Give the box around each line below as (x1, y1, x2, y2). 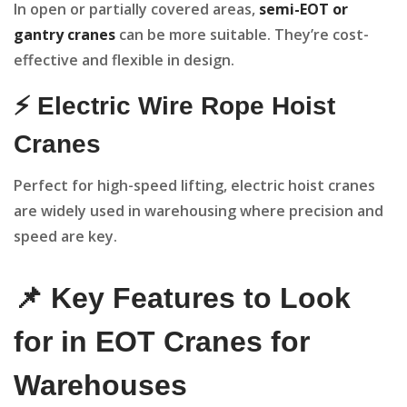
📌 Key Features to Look (14, 282, 351, 315)
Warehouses (14, 369, 187, 402)
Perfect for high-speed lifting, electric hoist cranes (14, 175, 375, 196)
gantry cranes (14, 25, 115, 45)
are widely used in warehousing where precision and (14, 201, 383, 222)
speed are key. (14, 226, 117, 247)
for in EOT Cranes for (14, 325, 310, 359)
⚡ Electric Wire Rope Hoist (14, 92, 335, 121)
